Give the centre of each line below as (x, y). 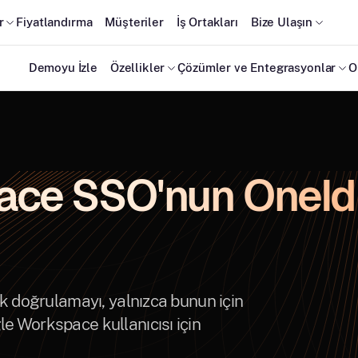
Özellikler (137, 68)
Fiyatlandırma (54, 22)
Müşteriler (134, 22)
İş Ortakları (207, 22)
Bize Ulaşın (282, 22)
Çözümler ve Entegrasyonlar (257, 68)
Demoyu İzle (63, 68)
